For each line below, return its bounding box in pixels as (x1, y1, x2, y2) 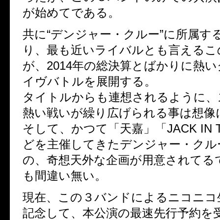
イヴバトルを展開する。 (23, 75, 156, 88)
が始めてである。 (23, 6, 120, 19)
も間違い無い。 (23, 169, 107, 182)
